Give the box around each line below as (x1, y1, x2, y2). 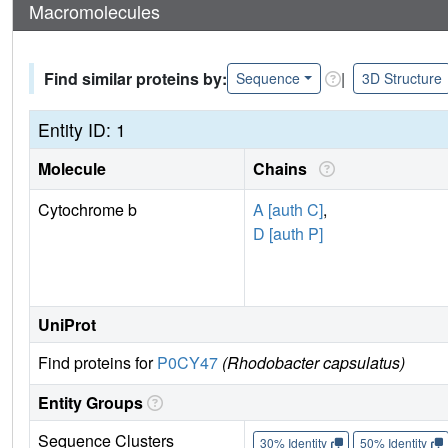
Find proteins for (38, 351, 157, 375)
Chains (253, 157, 315, 181)
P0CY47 (157, 351, 218, 375)
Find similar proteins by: (44, 66, 227, 90)
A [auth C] (253, 198, 323, 222)
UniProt (38, 313, 96, 337)
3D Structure (361, 68, 442, 89)
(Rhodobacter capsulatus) (222, 351, 405, 375)
